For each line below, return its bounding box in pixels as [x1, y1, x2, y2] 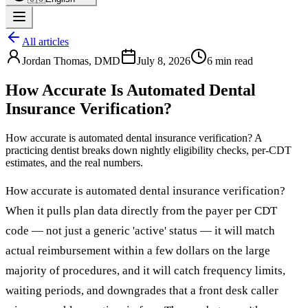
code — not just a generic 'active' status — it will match [5, 223, 275, 237]
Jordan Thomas [22, 55, 89, 67]
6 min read [207, 55, 253, 67]
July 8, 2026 [137, 55, 190, 67]
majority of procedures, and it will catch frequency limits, [5, 263, 285, 277]
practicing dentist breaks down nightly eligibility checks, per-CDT [5, 144, 291, 156]
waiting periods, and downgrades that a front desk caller [5, 283, 278, 297]
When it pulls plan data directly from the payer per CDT [5, 203, 277, 217]
